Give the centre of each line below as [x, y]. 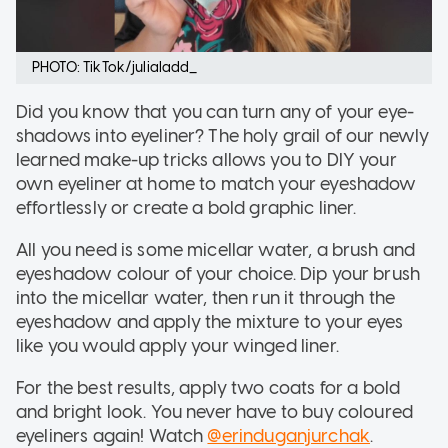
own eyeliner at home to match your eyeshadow [216, 184]
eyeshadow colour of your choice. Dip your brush [218, 274]
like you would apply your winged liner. [177, 346]
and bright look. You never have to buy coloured [215, 412]
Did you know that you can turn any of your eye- [215, 112]
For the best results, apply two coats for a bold [208, 388]
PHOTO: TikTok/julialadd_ [115, 68]
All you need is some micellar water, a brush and [216, 250]
